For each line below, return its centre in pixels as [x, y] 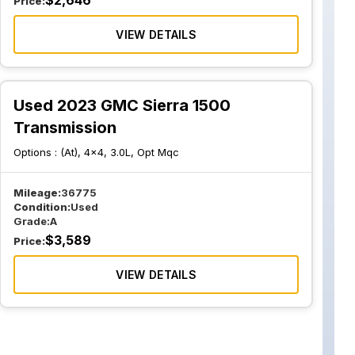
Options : [37, 152]
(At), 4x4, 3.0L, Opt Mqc [120, 152]
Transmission [65, 128]
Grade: [32, 221]
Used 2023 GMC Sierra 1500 [122, 105]
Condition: [42, 207]
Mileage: [38, 193]
